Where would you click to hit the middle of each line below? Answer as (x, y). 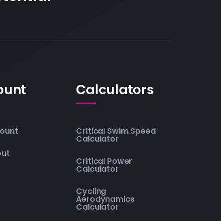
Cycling (91, 191)
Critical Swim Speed (116, 131)
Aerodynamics (105, 199)
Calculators (115, 90)
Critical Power (104, 161)
